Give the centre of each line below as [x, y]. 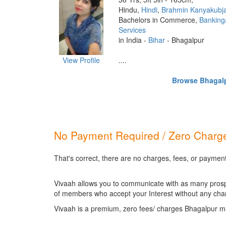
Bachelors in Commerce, [159, 20]
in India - [133, 40]
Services [132, 30]
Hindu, [130, 10]
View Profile [81, 60]
